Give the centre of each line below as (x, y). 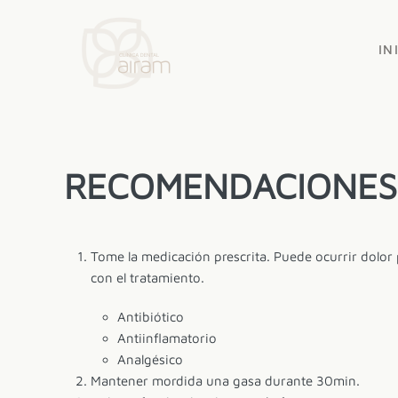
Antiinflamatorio (167, 338)
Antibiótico (151, 317)
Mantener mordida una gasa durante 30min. (225, 381)
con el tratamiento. (147, 278)
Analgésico (150, 359)
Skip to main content (94, 40)
